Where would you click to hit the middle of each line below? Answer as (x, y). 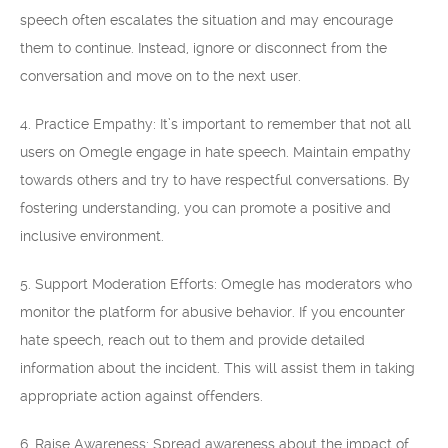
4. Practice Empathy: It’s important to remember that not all (215, 124)
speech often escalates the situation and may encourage (206, 20)
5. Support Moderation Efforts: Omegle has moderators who (216, 284)
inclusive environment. (92, 236)
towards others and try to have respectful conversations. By (215, 180)
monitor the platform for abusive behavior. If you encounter (212, 312)
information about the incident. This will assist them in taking (217, 368)
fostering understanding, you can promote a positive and (205, 208)
